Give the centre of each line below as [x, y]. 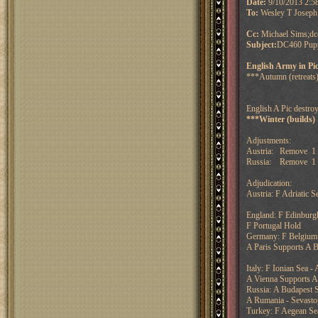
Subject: [261, 45]
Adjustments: [268, 141]
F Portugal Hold [273, 226]
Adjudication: [269, 183]
